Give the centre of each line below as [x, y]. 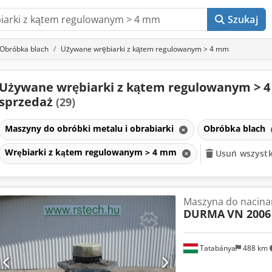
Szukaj [243, 19]
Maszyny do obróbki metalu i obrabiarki [90, 128]
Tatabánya [216, 248]
